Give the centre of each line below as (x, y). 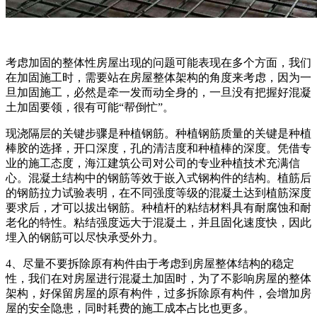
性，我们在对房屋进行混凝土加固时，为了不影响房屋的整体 (158, 278)
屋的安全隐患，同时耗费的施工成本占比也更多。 (130, 308)
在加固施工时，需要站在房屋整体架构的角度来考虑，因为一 (158, 77)
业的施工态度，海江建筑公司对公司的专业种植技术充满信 (153, 163)
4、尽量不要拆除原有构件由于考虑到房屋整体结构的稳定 (150, 263)
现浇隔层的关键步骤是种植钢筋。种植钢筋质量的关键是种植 (158, 133)
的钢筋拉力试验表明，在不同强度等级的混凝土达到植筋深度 (158, 192)
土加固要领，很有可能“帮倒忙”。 (90, 107)
